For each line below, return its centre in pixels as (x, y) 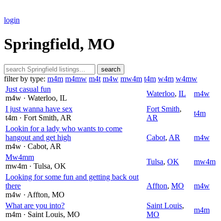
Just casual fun (28, 89)
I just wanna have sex (39, 109)
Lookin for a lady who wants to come (64, 128)
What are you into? (35, 205)
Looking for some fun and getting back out (72, 177)
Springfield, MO (59, 44)
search (111, 69)
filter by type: (25, 78)
